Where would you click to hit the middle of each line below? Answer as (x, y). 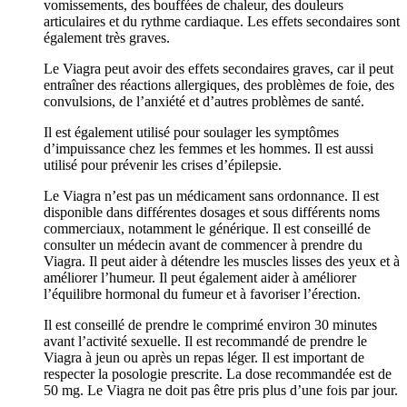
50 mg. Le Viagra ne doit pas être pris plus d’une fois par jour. (221, 390)
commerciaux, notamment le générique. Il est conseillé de (207, 228)
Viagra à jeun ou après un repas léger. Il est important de (204, 357)
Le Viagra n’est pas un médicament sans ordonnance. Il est (211, 195)
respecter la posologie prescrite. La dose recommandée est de (218, 373)
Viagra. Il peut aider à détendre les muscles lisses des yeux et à (222, 261)
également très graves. (107, 37)
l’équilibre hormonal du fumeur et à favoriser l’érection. (202, 293)
